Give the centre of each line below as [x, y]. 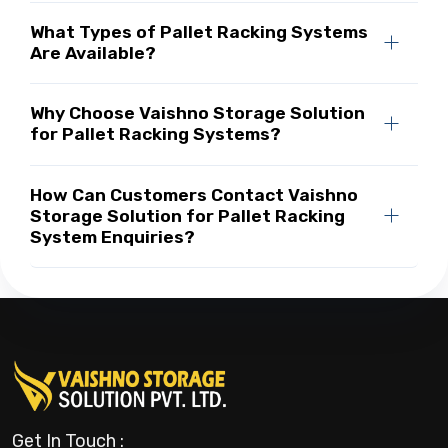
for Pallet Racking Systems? [155, 134]
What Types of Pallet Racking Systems [198, 32]
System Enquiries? [112, 236]
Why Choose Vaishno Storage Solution [197, 113]
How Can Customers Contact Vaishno [193, 194]
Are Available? [92, 53]
